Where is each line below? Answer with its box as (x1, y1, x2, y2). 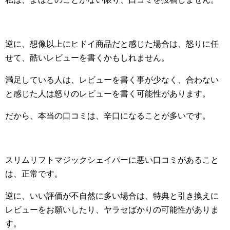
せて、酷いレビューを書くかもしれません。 (5, 53, 169, 63)
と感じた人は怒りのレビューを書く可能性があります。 (5, 89, 210, 99)
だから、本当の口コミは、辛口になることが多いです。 (5, 111, 210, 121)
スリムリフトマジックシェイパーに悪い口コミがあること (5, 156, 219, 165)
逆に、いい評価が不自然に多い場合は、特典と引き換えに (5, 191, 219, 201)
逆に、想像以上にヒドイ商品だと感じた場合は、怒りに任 (5, 40, 219, 49)
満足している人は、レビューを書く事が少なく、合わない (5, 75, 219, 85)
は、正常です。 (5, 169, 63, 179)
